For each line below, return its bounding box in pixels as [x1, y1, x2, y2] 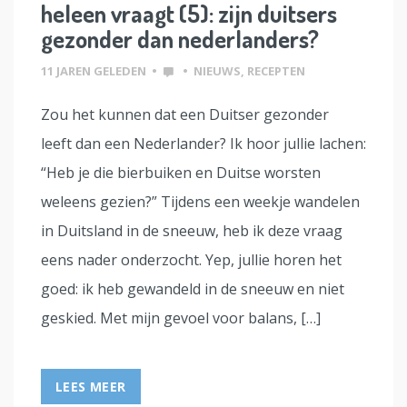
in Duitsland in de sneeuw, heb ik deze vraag [41, 220, 342, 241]
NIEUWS [194, 62, 241, 79]
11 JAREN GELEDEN [41, 62, 146, 79]
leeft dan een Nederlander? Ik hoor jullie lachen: [41, 133, 366, 154]
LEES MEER [55, 377, 126, 395]
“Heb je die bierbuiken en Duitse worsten [41, 162, 321, 183]
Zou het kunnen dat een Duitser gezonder [41, 104, 329, 124]
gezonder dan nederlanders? [41, 23, 319, 54]
